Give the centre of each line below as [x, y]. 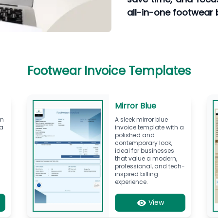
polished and [135, 135]
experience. [131, 182]
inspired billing [136, 174]
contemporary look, [143, 143]
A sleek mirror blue [141, 119]
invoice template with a [149, 127]
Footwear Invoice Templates [109, 71]
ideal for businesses [144, 150]
